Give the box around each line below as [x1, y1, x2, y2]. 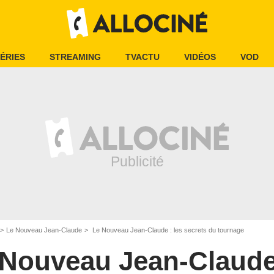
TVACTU [125, 52, 160, 62]
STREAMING [50, 52, 101, 62]
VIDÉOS [184, 52, 216, 62]
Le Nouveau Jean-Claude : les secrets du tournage [91, 226, 244, 234]
